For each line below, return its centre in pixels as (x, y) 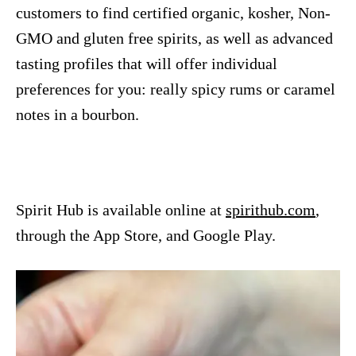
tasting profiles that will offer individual (147, 63)
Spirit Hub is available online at (121, 209)
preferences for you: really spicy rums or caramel (176, 89)
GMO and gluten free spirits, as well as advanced (174, 38)
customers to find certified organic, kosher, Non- (173, 12)
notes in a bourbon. (77, 114)
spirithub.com (271, 209)
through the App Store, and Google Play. (146, 235)
